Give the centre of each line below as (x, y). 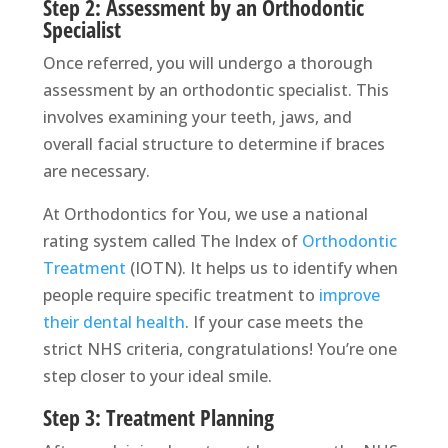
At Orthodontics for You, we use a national (205, 214)
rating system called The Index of (172, 241)
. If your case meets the (273, 322)
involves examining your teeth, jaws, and (197, 117)
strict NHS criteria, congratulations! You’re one (219, 349)
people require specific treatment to (180, 295)
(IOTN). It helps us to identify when (261, 268)
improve (349, 295)
